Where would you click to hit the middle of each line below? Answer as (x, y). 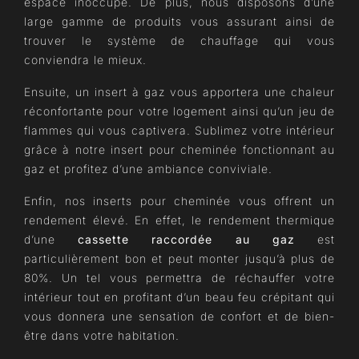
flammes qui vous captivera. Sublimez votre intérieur (179, 130)
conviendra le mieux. (85, 60)
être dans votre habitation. (102, 335)
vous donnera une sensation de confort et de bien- (179, 316)
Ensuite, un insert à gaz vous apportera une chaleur (179, 92)
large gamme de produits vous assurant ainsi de (179, 21)
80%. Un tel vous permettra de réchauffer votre (179, 278)
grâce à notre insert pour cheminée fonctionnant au (179, 149)
